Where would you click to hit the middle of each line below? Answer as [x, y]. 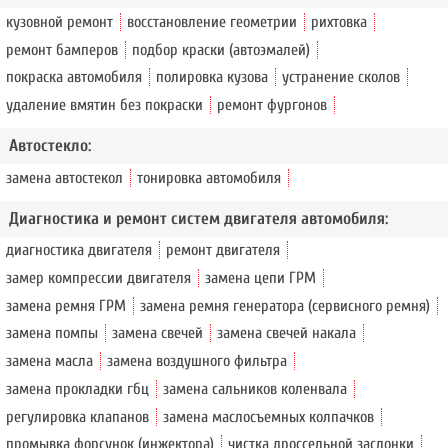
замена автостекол [65, 177]
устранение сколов [341, 77]
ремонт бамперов [62, 49]
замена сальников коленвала [255, 388]
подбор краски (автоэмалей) [221, 49]
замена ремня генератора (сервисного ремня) [285, 305]
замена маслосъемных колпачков [269, 416]
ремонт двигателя [223, 250]
